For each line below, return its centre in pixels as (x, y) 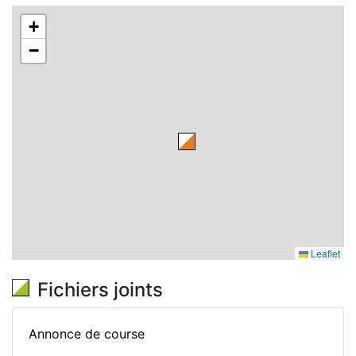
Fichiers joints (100, 290)
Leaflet (324, 253)
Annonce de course (87, 334)
